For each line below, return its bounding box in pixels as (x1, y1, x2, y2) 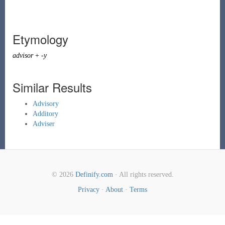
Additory (32, 110, 58, 118)
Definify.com (75, 171, 113, 178)
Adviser (32, 120, 55, 128)
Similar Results (12, 78, 92, 96)
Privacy (78, 186, 99, 193)
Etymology (12, 30, 68, 48)
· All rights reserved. (113, 171, 174, 178)
